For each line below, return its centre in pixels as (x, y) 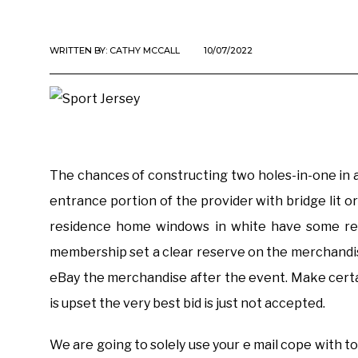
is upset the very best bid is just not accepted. (187, 303)
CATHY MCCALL (145, 50)
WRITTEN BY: (80, 50)
